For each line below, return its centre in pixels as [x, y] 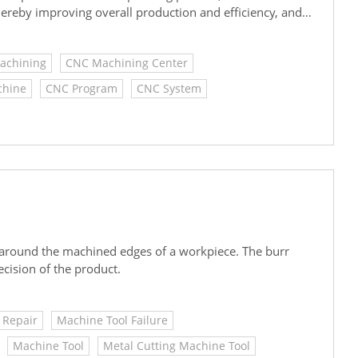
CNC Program [82, 89]
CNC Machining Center [127, 63]
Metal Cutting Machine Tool [177, 345]
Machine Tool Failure [112, 320]
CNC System [169, 89]
